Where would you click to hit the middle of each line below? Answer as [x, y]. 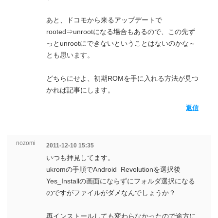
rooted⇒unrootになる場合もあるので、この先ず [121, 32]
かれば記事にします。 [80, 90]
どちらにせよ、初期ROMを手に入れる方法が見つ [122, 78]
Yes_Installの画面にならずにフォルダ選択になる [121, 181]
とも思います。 [70, 55]
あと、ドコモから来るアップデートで [104, 20]
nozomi [26, 143]
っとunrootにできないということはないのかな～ [121, 43]
